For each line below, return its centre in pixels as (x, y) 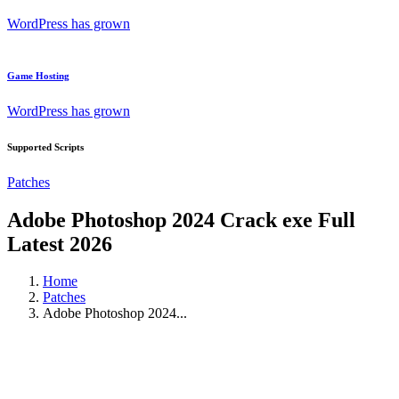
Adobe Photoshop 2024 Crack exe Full (181, 220)
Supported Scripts (45, 147)
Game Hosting (38, 75)
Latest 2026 (60, 244)
